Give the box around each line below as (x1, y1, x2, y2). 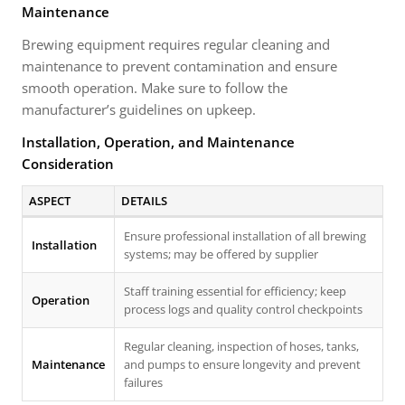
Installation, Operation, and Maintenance (22, 133, 295, 151)
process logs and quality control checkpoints (124, 301, 363, 317)
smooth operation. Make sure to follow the (22, 79, 287, 97)
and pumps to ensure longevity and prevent (124, 356, 361, 372)
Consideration (22, 155, 114, 173)
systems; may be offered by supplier (124, 246, 318, 262)
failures (124, 374, 163, 391)
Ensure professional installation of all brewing (124, 228, 366, 244)
